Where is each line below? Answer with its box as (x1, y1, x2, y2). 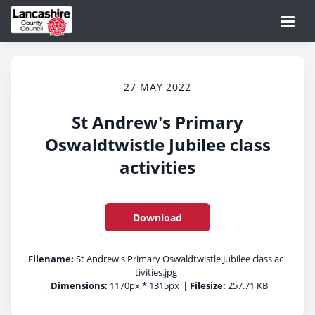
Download (133, 210, 182, 224)
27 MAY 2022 (123, 80, 192, 94)
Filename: (28, 252, 74, 265)
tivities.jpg (134, 266, 177, 278)
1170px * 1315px (108, 279, 179, 292)
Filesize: (190, 279, 226, 292)
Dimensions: (51, 279, 108, 292)
